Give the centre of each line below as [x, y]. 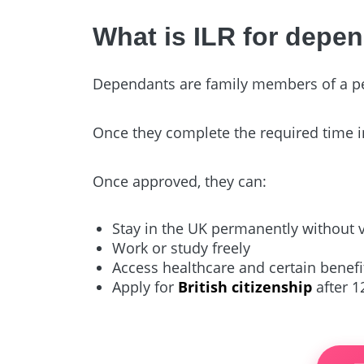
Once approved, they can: [180, 181]
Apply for [145, 286]
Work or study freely [182, 247]
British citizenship [245, 286]
